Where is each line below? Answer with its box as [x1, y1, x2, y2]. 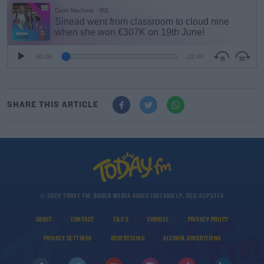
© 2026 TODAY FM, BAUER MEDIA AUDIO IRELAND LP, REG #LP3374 [40, 192, 224, 200]
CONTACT [71, 216, 94, 223]
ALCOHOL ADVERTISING [163, 235, 221, 242]
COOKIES [147, 216, 169, 223]
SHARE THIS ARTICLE [7, 100, 98, 110]
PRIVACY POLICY [187, 216, 229, 223]
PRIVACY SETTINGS [43, 235, 92, 242]
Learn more [94, 150, 170, 170]
